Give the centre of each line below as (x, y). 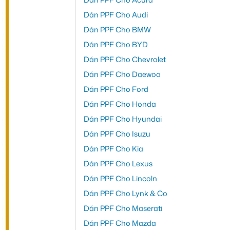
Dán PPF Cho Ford (116, 89)
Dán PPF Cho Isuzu (117, 133)
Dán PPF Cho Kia (113, 148)
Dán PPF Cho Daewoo (122, 74)
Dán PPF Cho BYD (116, 44)
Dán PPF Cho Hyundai (122, 119)
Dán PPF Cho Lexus (118, 163)
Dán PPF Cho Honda (120, 104)
